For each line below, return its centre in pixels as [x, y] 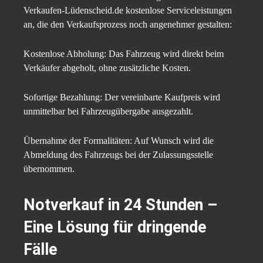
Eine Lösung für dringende [115, 227]
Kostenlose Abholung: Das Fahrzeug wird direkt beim [124, 54]
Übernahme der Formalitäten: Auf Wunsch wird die [119, 141]
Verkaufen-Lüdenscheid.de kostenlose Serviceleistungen [128, 11]
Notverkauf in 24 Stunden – [120, 205]
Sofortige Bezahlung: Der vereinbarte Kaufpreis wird [122, 97]
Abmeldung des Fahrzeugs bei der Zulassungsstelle [118, 155]
